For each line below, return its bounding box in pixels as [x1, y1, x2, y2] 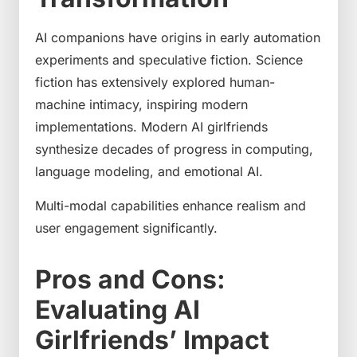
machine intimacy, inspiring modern [35, 96, 248, 113]
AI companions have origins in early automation [35, 29, 320, 46]
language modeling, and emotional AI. [35, 163, 263, 180]
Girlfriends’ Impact [35, 324, 269, 355]
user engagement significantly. [35, 219, 218, 236]
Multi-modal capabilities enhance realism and [35, 197, 306, 214]
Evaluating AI [35, 293, 200, 325]
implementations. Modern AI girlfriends [35, 119, 268, 135]
